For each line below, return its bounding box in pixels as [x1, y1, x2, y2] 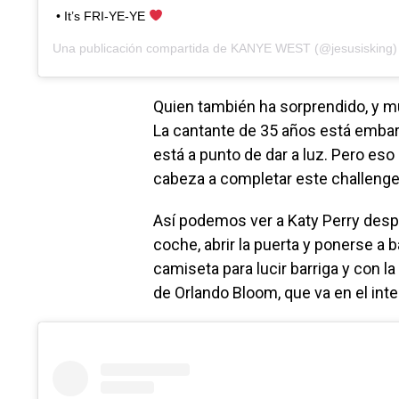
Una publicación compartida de [53, 40, 231, 55]
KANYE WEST [231, 40, 311, 55]
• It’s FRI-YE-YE [56, 8, 149, 23]
